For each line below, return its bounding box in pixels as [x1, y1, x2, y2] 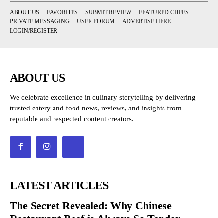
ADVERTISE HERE [122, 18, 171, 25]
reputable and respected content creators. [10, 114, 134, 123]
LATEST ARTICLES [10, 179, 108, 192]
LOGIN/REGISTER [10, 27, 57, 34]
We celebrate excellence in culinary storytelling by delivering [10, 93, 196, 101]
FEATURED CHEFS [139, 8, 189, 16]
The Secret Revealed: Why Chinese [10, 200, 172, 212]
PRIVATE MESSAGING [10, 18, 70, 25]
